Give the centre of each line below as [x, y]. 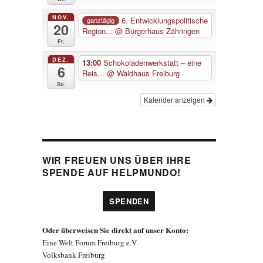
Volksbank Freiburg [73, 254]
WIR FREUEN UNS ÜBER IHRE [117, 160]
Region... [99, 31]
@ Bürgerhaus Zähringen [158, 31]
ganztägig [101, 20]
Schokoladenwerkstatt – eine [153, 62]
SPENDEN [129, 201]
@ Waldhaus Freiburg [144, 73]
